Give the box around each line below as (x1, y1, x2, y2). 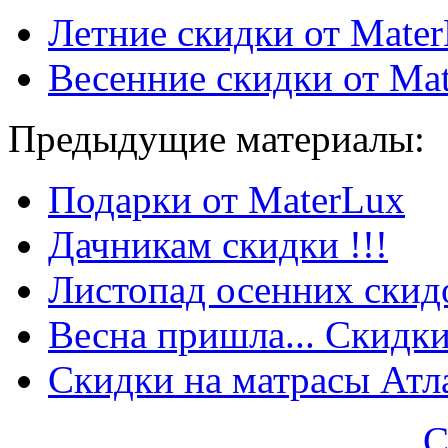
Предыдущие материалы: (8, 117, 425, 161)
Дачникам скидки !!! (48, 223, 388, 267)
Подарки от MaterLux (48, 178, 405, 222)
